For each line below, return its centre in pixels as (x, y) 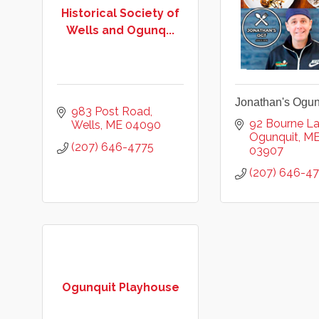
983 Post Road (111, 111)
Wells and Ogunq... (120, 30)
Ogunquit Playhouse (120, 287)
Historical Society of (120, 13)
